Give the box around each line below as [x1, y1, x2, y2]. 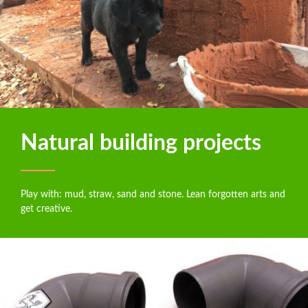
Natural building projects [21, 131, 261, 154]
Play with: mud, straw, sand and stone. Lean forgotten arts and [21, 189, 285, 199]
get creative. [21, 203, 72, 214]
